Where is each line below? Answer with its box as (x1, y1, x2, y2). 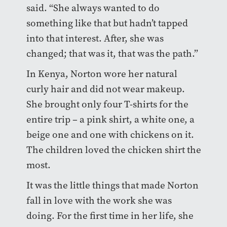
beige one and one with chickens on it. (26, 128, 194, 141)
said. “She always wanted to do (26, 1, 160, 14)
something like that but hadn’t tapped (26, 16, 188, 29)
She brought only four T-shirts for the (26, 97, 188, 110)
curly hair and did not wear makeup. (26, 82, 185, 95)
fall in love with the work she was (26, 194, 172, 207)
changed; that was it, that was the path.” (26, 47, 198, 60)
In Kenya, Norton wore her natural (26, 67, 177, 80)
